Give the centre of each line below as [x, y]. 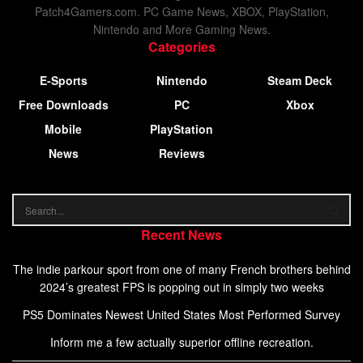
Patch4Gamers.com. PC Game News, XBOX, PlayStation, [181, 12]
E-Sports [63, 81]
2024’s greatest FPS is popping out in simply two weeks [181, 287]
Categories [181, 47]
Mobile [63, 129]
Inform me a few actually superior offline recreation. [181, 342]
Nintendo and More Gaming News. [181, 30]
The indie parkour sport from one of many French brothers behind [181, 269]
